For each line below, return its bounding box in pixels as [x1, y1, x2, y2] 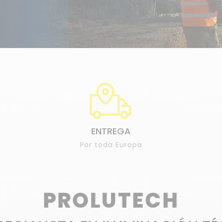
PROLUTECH [43, 186, 179, 215]
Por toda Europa [79, 140, 142, 150]
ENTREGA [91, 125, 131, 137]
